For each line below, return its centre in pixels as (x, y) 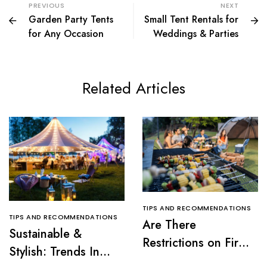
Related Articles (133, 89)
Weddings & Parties (196, 34)
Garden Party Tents (71, 20)
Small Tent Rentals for (191, 20)
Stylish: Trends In (54, 252)
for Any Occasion (66, 34)
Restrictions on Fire (194, 243)
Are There (169, 225)
